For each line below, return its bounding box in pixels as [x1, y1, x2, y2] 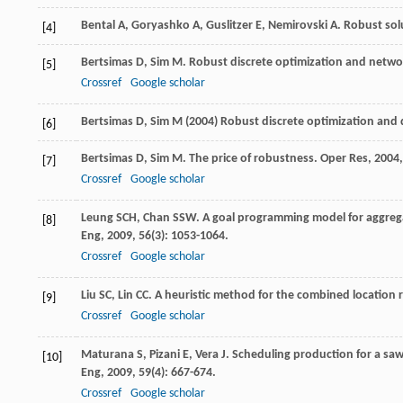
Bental [81, 19, 115, 33]
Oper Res [320, 152, 368, 166]
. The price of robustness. [183, 152, 320, 166]
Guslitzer [206, 19, 253, 33]
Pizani [149, 348, 180, 363]
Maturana [81, 348, 134, 363]
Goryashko [131, 19, 190, 33]
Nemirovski [268, 19, 327, 33]
